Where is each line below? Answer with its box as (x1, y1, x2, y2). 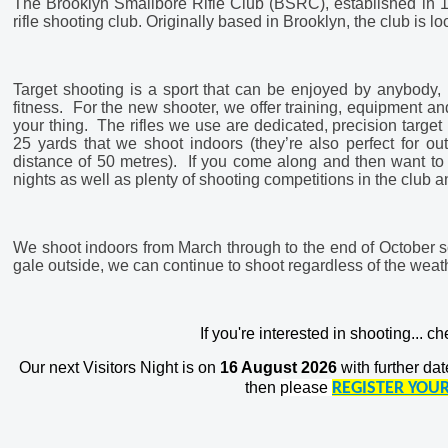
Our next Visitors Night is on (18, 359, 220, 376)
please (280, 379, 332, 396)
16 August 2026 (219, 359, 337, 376)
